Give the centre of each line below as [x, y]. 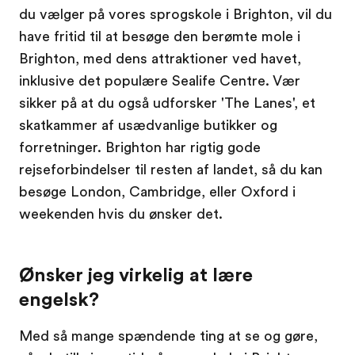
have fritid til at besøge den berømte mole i [160, 36]
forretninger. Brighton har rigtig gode [140, 147]
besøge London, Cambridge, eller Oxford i [157, 192]
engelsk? [59, 300]
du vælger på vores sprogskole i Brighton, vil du [176, 14]
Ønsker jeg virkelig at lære [136, 275]
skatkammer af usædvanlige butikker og [148, 125]
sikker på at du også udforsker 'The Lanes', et [167, 103]
